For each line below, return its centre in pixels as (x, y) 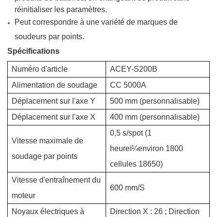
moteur (23, 195)
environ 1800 (161, 148)
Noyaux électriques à (48, 211)
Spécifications (33, 51)
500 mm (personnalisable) (155, 101)
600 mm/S (127, 187)
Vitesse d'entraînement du (56, 180)
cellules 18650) (136, 164)
